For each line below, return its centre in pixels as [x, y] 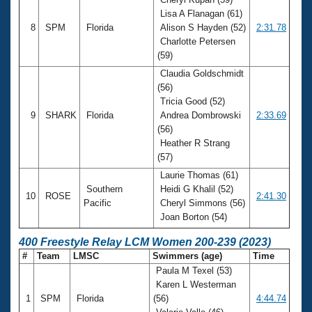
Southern [103, 189]
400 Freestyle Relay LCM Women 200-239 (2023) [145, 242]
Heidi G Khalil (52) [195, 189]
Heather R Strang [194, 143]
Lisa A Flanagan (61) [200, 13]
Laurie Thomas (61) [198, 175]
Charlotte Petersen [196, 41]
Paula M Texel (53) [193, 270]
